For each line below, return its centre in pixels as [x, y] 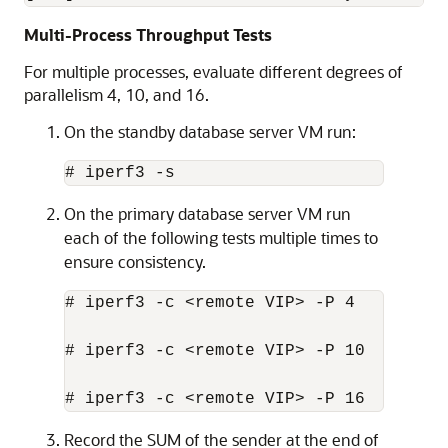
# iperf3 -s [120, 173]
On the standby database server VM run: [210, 131]
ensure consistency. [135, 261]
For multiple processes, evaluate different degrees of [213, 71]
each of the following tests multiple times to [221, 237]
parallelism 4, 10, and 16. [116, 94]
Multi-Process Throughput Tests [148, 34]
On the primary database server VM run [207, 213]
